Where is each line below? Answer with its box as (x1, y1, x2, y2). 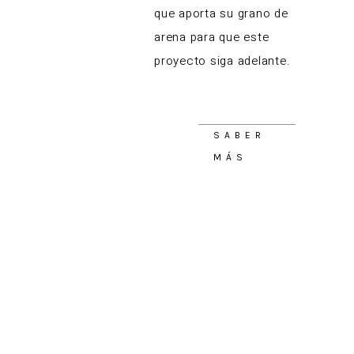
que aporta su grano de (154, 5, 288, 23)
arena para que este (154, 28, 269, 47)
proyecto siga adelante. (154, 52, 291, 70)
